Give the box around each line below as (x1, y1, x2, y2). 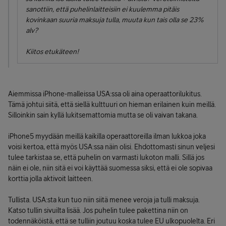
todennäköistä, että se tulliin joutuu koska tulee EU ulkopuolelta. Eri (8, 217, 215, 225)
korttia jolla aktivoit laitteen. (8, 175, 93, 183)
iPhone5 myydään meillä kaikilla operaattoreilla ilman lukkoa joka (8, 132, 206, 140)
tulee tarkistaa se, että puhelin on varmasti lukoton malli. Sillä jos (8, 153, 204, 161)
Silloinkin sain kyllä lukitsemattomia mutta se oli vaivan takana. (8, 111, 198, 119)
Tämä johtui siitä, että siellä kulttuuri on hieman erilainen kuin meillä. (8, 100, 216, 108)
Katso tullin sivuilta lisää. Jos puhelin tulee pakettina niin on (8, 206, 188, 214)
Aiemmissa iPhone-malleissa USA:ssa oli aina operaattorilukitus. (8, 90, 202, 98)
